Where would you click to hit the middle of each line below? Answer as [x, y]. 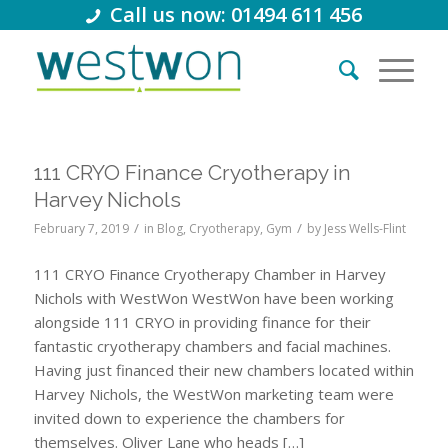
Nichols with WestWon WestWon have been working [213, 297]
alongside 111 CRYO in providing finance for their [202, 321]
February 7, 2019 [81, 228]
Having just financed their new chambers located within [223, 369]
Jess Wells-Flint [364, 228]
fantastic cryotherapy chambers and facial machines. [212, 345]
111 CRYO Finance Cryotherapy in [192, 172]
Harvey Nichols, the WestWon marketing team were [213, 393]
